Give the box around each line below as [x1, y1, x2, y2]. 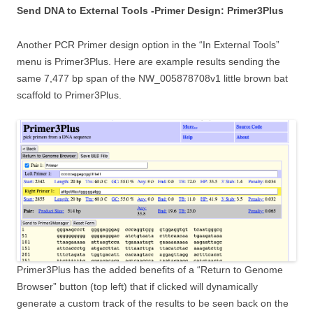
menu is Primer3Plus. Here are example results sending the [17, 55, 280, 67]
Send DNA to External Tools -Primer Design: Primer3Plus [17, 4, 284, 16]
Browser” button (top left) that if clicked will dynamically [17, 280, 258, 292]
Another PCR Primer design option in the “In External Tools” [17, 38, 279, 50]
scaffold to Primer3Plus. [17, 89, 122, 101]
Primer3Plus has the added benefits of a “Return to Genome [17, 263, 283, 275]
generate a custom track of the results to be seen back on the [17, 297, 289, 309]
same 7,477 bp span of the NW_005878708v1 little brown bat [17, 72, 288, 84]
